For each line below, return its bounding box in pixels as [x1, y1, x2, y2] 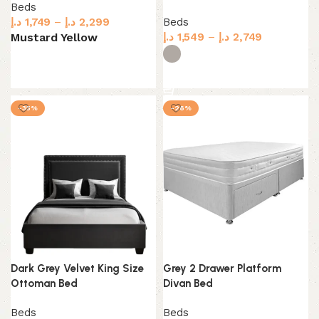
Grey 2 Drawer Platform [163, 262, 281, 276]
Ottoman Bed [11, 277, 78, 291]
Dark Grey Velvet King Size [11, 262, 144, 276]
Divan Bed [163, 277, 213, 291]
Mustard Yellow [11, 31, 98, 45]
